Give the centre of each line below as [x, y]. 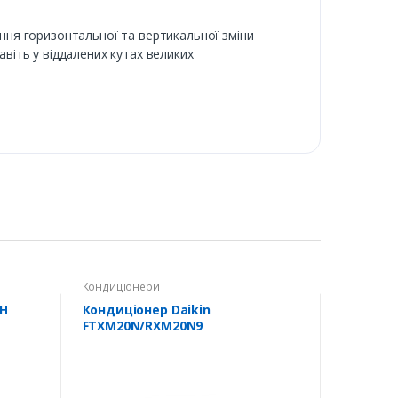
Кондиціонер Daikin [146, 309]
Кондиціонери [121, 286]
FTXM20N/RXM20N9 [143, 325]
